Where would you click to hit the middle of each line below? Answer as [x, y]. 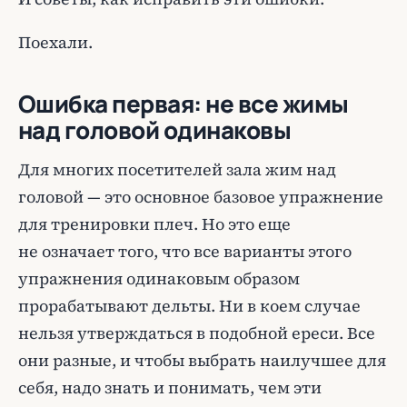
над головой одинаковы [155, 130]
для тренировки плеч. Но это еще [154, 224]
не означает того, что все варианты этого [185, 251]
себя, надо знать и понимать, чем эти [170, 387]
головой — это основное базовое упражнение [201, 197]
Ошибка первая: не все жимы [184, 104]
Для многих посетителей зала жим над [177, 169]
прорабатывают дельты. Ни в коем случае [189, 306]
